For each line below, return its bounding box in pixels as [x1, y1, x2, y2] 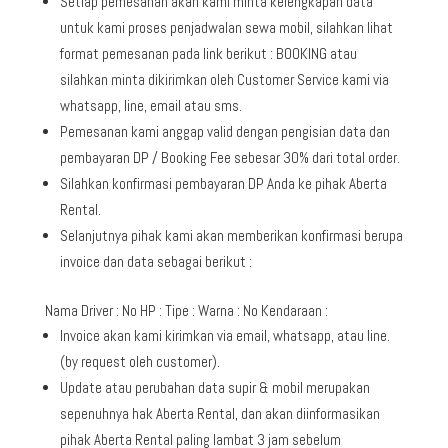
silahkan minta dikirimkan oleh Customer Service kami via [59, 69, 389, 89]
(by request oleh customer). [59, 351, 220, 371]
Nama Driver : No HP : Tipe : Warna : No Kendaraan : [44, 300, 328, 320]
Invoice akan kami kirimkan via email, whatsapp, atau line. [59, 325, 390, 345]
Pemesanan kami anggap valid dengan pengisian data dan [59, 121, 390, 141]
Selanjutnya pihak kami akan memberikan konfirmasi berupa [59, 225, 403, 245]
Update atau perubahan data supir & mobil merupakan [59, 377, 370, 397]
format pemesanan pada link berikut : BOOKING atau [59, 43, 357, 63]
